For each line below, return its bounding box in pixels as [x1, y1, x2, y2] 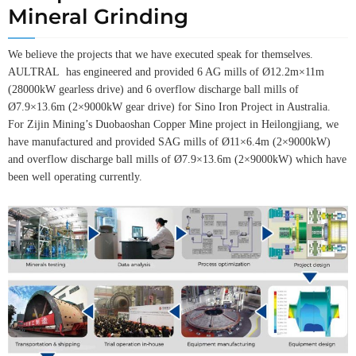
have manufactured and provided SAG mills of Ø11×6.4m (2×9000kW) [8, 136, 331, 149]
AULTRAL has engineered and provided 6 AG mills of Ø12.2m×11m [8, 66, 324, 79]
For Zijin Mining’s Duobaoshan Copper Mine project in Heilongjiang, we [8, 118, 339, 131]
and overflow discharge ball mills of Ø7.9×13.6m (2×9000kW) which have [8, 153, 346, 166]
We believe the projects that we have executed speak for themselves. [8, 48, 313, 61]
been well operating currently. [8, 171, 142, 184]
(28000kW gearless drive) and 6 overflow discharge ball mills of [8, 83, 299, 96]
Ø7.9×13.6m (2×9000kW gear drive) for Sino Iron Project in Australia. [8, 101, 331, 114]
